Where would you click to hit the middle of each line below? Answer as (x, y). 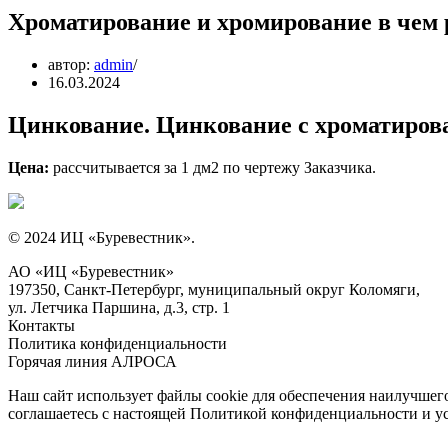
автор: (71, 64)
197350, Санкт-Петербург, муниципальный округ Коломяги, (214, 289)
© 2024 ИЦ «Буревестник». (101, 237)
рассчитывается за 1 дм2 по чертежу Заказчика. (212, 167)
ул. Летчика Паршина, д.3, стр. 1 (119, 307)
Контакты (41, 325)
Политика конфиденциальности (117, 343)
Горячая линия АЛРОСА (92, 361)
